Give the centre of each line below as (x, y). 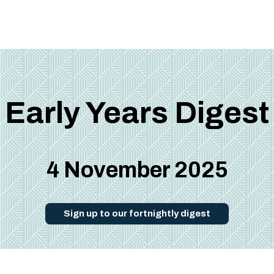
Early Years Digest (137, 113)
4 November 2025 (137, 170)
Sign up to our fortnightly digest (137, 213)
